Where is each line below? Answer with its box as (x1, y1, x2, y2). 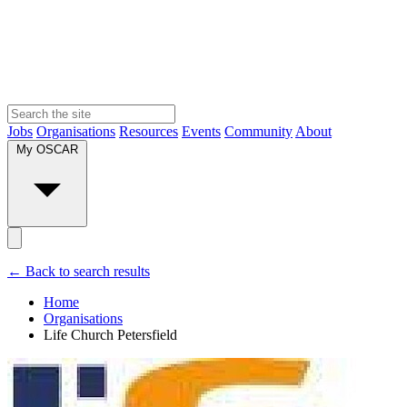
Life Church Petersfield (44, 326, 177, 342)
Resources (119, 123, 178, 139)
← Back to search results (7, 263, 150, 279)
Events (182, 123, 221, 139)
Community (224, 123, 293, 139)
